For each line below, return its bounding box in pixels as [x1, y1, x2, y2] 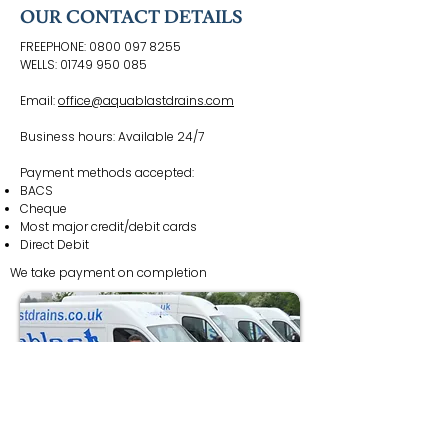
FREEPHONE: [20, 38, 89, 55]
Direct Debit [20, 236, 89, 253]
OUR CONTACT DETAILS [20, 6, 243, 29]
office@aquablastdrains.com [58, 92, 234, 109]
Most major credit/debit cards [20, 218, 197, 235]
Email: [20, 92, 58, 109]
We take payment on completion [10, 264, 207, 281]
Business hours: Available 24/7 [20, 128, 204, 145]
